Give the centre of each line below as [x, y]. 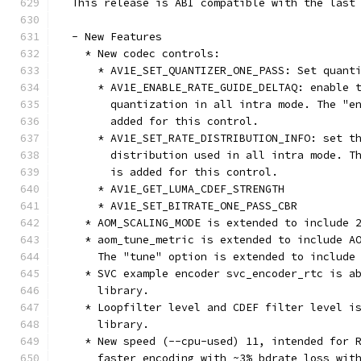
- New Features [110, 37]
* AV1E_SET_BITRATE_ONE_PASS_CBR [178, 206]
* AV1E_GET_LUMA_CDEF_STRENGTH [172, 189]
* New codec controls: [139, 54]
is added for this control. [168, 172]
